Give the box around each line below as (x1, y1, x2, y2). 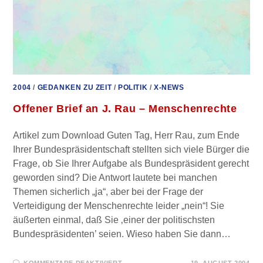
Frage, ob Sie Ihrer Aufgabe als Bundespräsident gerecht (13, 159, 249, 169)
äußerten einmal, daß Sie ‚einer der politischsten (13, 215, 215, 225)
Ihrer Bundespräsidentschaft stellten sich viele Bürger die (13, 144, 250, 155)
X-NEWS (154, 83, 184, 92)
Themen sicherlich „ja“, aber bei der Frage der (13, 187, 204, 197)
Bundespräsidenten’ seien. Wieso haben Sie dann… (13, 229, 231, 240)
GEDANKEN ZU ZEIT (37, 83, 112, 92)
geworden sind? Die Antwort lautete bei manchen (13, 173, 218, 183)
